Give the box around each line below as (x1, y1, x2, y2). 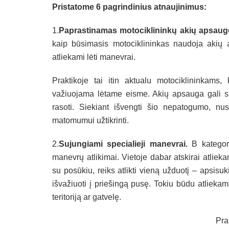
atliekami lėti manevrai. (52, 52, 135, 61)
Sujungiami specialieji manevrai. (59, 139, 192, 148)
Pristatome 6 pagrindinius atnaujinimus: (52, 2, 207, 11)
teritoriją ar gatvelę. (52, 192, 121, 201)
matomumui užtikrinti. (52, 116, 129, 125)
